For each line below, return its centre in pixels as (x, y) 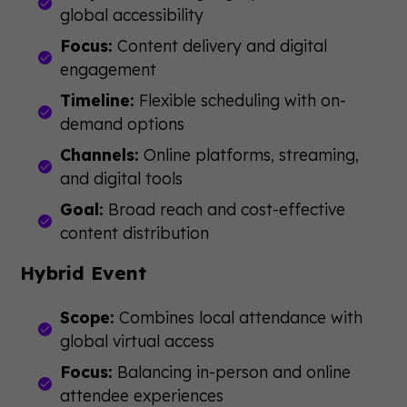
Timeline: (98, 100)
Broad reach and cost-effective (225, 209)
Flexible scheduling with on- (241, 100)
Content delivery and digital (220, 45)
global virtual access (138, 341)
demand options (123, 124)
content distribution (135, 233)
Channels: (100, 154)
